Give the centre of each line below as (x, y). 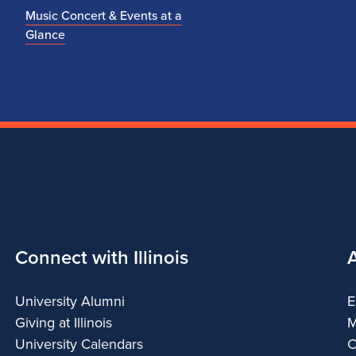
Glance (45, 35)
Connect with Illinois (101, 257)
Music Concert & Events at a (104, 15)
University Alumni (70, 301)
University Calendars (79, 344)
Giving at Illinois (63, 323)
